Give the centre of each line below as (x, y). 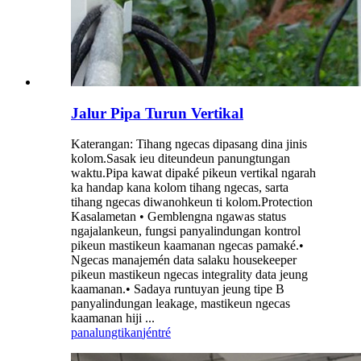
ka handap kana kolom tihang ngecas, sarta (180, 188)
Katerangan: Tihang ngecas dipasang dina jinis (189, 144)
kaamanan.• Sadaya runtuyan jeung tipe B (178, 289)
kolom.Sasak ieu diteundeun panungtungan (180, 159)
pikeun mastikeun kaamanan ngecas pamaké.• (187, 246)
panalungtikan (107, 333)
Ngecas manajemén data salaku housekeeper (184, 260)
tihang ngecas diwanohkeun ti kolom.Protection (192, 202)
